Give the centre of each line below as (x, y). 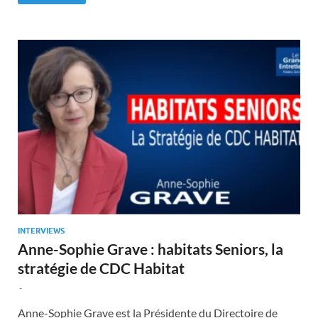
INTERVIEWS (41, 230)
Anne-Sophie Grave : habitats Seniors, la (150, 248)
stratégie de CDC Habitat (101, 268)
